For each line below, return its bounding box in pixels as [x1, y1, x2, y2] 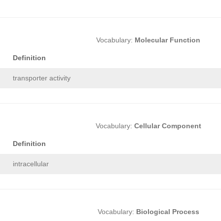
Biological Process [136, 208, 199, 216]
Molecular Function [135, 36, 200, 44]
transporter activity [13, 74, 71, 82]
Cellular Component [134, 122, 201, 130]
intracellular [13, 160, 49, 168]
